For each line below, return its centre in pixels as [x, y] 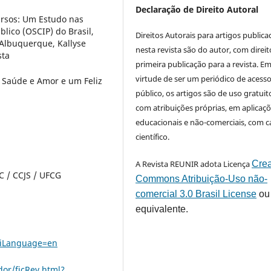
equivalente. [162, 209]
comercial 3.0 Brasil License [196, 194]
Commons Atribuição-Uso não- [202, 178]
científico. [153, 136]
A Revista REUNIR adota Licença [194, 164]
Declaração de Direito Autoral [197, 9]
